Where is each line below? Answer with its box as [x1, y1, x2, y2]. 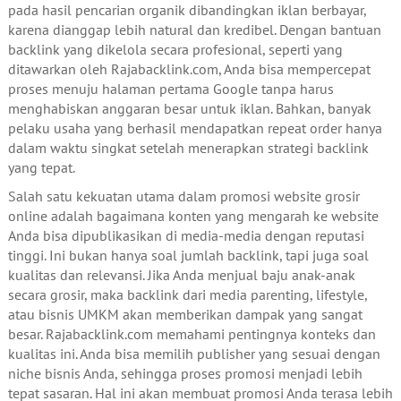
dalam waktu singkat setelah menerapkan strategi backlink [7, 139, 369, 158]
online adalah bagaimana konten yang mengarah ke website [7, 207, 379, 226]
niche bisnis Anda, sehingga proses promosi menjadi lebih [7, 364, 363, 383]
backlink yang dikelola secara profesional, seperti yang [7, 40, 343, 59]
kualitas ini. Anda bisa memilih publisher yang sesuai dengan [7, 345, 380, 363]
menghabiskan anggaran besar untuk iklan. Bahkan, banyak [7, 99, 371, 118]
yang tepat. [7, 158, 75, 177]
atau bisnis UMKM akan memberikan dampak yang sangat [7, 305, 363, 324]
